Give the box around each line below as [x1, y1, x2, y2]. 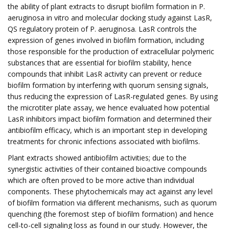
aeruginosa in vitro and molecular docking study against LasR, [8, 13, 212, 22]
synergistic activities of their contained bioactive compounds [8, 164, 207, 174]
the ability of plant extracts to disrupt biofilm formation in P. [8, 2, 205, 11]
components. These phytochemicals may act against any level [8, 187, 213, 196]
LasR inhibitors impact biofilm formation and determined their [8, 114, 212, 124]
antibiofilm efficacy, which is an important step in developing [8, 125, 207, 135]
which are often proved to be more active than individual [8, 175, 194, 185]
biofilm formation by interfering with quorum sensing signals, [8, 80, 209, 90]
